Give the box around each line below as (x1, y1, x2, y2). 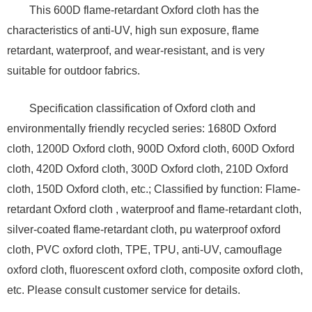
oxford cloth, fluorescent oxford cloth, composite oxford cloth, (7, 264, 303, 276)
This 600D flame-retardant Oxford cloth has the (29, 4, 259, 17)
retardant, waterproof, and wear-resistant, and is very (7, 45, 265, 57)
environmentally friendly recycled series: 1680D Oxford (7, 123, 276, 135)
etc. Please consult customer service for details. (7, 284, 240, 297)
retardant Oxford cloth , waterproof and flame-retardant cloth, (7, 203, 302, 216)
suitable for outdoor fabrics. (7, 65, 140, 77)
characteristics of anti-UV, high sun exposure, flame (7, 24, 259, 37)
